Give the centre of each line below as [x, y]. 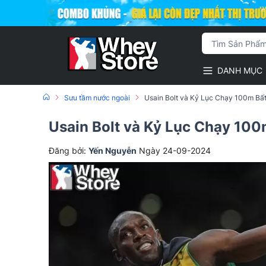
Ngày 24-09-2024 [175, 151]
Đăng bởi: [69, 151]
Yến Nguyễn [113, 151]
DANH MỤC [240, 70]
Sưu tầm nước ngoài [97, 98]
